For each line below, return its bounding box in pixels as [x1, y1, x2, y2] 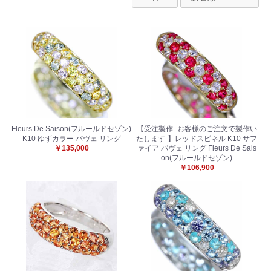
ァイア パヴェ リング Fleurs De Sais [137, 143, 256, 152]
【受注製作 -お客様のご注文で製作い [136, 124, 257, 133]
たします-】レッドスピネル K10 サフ [136, 134, 258, 143]
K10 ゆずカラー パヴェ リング [22, 134, 121, 143]
